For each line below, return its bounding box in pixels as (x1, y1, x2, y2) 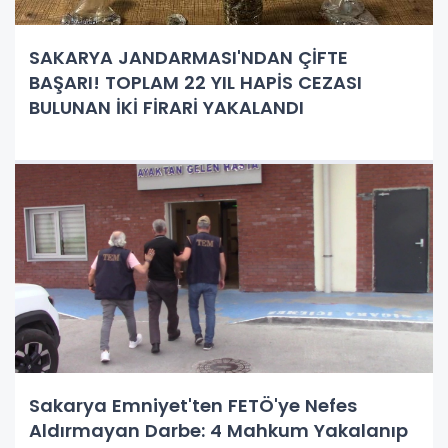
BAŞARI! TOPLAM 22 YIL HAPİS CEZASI (29, 69, 362, 95)
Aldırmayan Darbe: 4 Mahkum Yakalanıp (29, 417, 408, 443)
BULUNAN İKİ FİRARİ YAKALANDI (29, 94, 304, 120)
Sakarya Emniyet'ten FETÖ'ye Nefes (29, 392, 357, 418)
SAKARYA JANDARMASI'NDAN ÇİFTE (29, 44, 348, 70)
